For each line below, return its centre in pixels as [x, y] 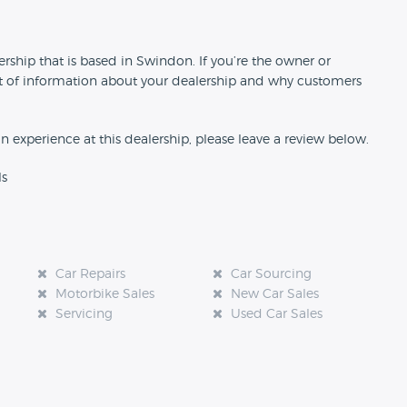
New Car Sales [274, 295]
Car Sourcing [271, 275]
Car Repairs [90, 275]
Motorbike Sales [104, 295]
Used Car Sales [276, 315]
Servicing [84, 315]
